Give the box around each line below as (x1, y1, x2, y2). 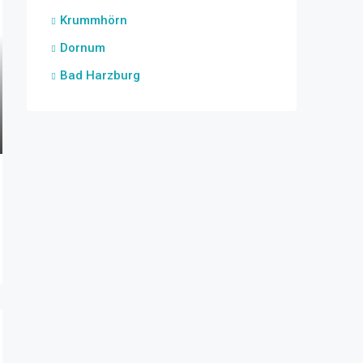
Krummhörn (60, 13, 127, 28)
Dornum (60, 41, 105, 55)
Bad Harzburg (60, 68, 140, 83)
